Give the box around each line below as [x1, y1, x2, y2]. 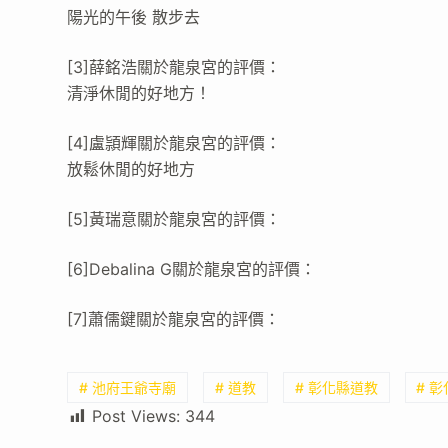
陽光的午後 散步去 [67, 7, 201, 28]
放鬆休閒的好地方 [67, 159, 196, 180]
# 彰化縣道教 [294, 379, 378, 397]
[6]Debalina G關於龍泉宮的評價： [67, 259, 317, 280]
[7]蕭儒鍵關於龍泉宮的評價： [67, 309, 281, 330]
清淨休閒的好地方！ [67, 83, 212, 104]
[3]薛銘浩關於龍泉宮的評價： [67, 57, 282, 78]
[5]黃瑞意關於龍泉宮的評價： [67, 209, 282, 230]
